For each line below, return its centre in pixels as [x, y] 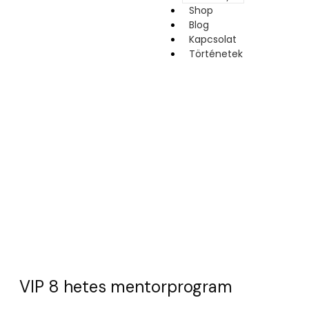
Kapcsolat [213, 39]
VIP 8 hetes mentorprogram [126, 287]
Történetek [216, 54]
